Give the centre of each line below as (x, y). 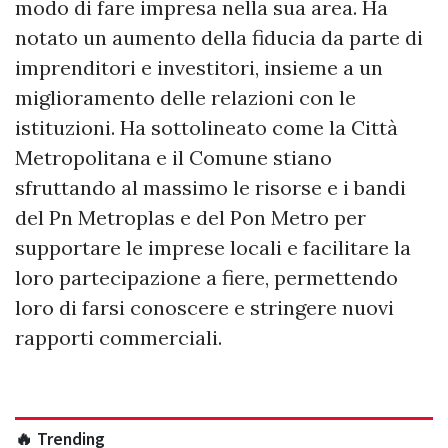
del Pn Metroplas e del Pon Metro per (190, 218)
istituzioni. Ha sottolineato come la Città (206, 128)
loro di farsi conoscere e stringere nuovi (204, 308)
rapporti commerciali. (118, 338)
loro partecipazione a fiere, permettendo (206, 278)
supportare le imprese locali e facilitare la (213, 248)
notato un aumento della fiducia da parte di (219, 38)
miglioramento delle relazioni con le (185, 98)
